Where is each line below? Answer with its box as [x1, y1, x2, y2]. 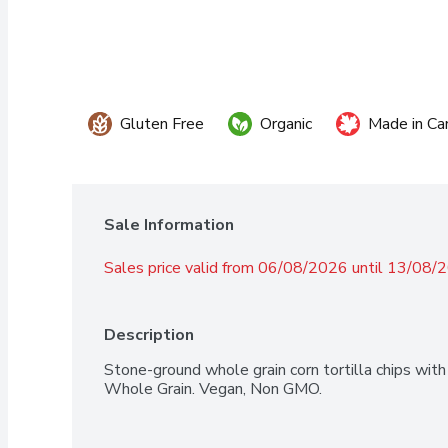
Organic [260, 112, 312, 135]
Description [104, 323, 194, 346]
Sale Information [104, 213, 234, 236]
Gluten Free [120, 112, 204, 135]
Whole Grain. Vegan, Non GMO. [104, 377, 322, 400]
